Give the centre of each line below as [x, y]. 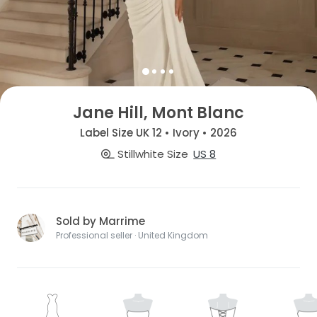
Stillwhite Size [151, 154]
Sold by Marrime [100, 221]
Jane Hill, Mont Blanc [158, 113]
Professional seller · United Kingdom [132, 235]
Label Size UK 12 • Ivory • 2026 [158, 133]
